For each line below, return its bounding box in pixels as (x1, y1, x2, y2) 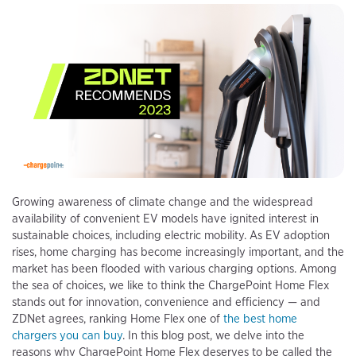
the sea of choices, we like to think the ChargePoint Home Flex (12, 278, 329, 293)
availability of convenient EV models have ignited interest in (12, 211, 319, 226)
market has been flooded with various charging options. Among (12, 261, 337, 277)
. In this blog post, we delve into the (122, 328, 304, 343)
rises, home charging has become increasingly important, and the (12, 245, 344, 260)
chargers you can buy (12, 328, 122, 343)
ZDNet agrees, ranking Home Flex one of (12, 311, 223, 327)
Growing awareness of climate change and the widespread (12, 195, 313, 210)
